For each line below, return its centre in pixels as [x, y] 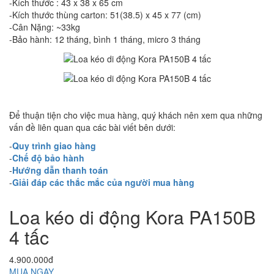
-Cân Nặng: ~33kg [45, 27]
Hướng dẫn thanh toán [60, 170]
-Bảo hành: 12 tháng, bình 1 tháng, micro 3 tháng [105, 39]
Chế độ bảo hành [48, 158]
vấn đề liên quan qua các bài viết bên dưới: [92, 128]
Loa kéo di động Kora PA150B [132, 217]
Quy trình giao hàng [54, 146]
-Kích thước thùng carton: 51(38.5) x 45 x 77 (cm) [105, 14]
